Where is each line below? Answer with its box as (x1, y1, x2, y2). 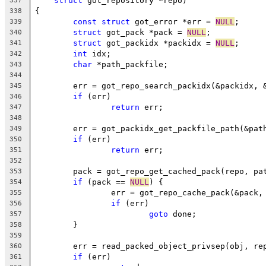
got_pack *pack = (102, 27, 187, 37)
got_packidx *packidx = (102, 38, 216, 47)
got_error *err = (130, 17, 216, 26)
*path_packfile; (92, 59, 168, 69)
